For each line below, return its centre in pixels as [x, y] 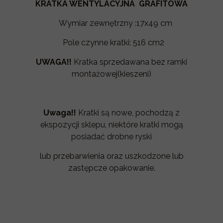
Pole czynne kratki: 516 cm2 [111, 43]
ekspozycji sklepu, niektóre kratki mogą [111, 125]
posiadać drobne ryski [111, 137]
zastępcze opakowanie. [111, 168]
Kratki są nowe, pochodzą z [128, 113]
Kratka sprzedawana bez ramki [129, 62]
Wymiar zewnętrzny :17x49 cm [111, 23]
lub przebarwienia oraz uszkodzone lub [111, 156]
